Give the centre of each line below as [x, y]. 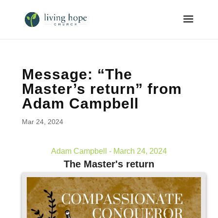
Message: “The [77, 74]
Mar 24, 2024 [42, 122]
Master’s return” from [102, 89]
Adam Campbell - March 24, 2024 [109, 151]
